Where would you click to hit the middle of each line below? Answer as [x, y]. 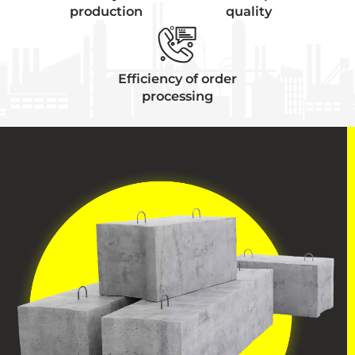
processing [177, 95]
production [106, 11]
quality [249, 11]
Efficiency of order [177, 78]
